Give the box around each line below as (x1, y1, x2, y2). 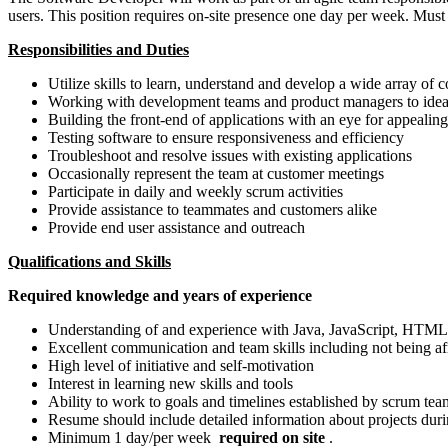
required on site (215, 428, 329, 446)
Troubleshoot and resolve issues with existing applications (48, 146, 412, 164)
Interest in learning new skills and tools (48, 374, 293, 392)
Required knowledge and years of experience (8, 286, 312, 304)
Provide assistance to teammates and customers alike (48, 200, 377, 218)
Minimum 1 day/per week (48, 428, 215, 446)
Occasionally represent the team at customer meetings (48, 164, 384, 182)
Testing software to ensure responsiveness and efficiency (48, 128, 404, 146)
